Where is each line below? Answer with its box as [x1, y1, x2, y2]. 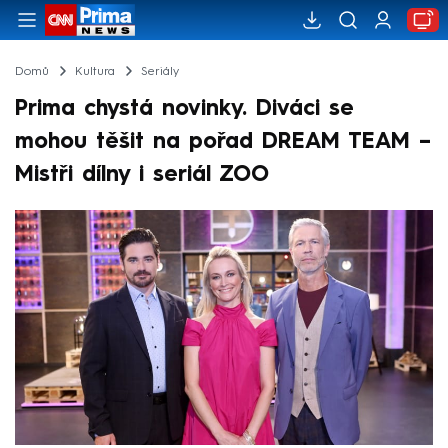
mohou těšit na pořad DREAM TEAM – [15, 130, 431, 153]
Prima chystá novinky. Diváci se [15, 97, 354, 120]
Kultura [74, 65, 115, 78]
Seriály [140, 65, 179, 78]
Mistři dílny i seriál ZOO [15, 163, 269, 186]
